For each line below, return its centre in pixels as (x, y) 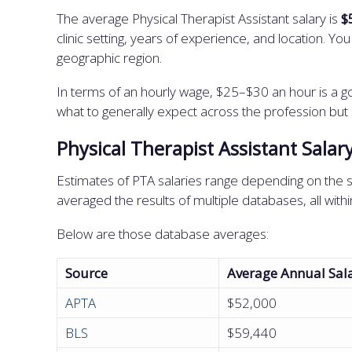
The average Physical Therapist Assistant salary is (199, 18)
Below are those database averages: (163, 234)
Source (86, 273)
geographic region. (111, 58)
